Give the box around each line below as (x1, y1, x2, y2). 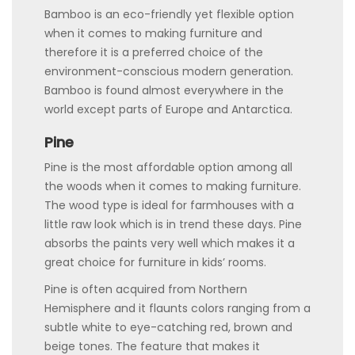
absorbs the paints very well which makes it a (44, 235, 295, 251)
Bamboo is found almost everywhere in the (44, 82, 284, 98)
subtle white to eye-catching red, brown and (44, 319, 292, 335)
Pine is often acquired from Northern (44, 281, 247, 297)
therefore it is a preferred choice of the (44, 44, 263, 60)
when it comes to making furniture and (44, 25, 262, 41)
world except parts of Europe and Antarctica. (44, 101, 292, 117)
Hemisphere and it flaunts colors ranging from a (44, 300, 311, 316)
